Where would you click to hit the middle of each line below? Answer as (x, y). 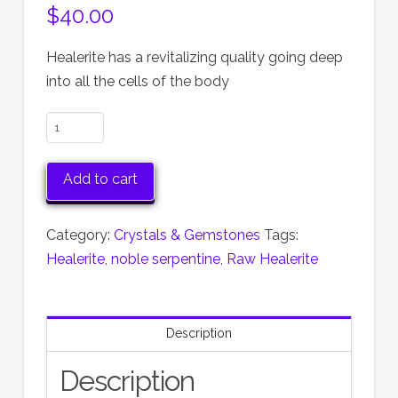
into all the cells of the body (137, 82)
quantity (72, 291)
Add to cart (100, 179)
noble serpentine (165, 259)
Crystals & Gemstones (187, 235)
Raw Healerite (272, 259)
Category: (80, 235)
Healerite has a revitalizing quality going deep (194, 58)
